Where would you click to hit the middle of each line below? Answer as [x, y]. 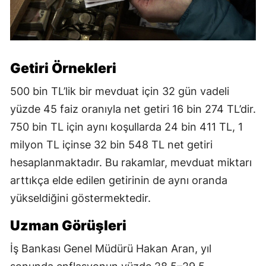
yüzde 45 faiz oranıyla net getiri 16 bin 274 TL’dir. [133, 109]
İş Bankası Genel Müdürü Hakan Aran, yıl [111, 249]
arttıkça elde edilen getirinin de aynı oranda [119, 180]
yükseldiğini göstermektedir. [80, 198]
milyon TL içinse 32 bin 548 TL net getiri [111, 145]
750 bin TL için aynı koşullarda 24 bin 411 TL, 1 [126, 127]
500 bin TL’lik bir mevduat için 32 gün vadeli [120, 91]
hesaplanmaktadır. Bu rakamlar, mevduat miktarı [131, 163]
